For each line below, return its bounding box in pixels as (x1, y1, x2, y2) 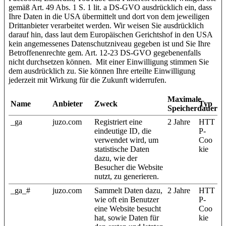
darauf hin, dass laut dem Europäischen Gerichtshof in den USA (9, 30, 212, 39)
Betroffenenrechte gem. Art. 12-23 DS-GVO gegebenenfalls (9, 48, 201, 57)
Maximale (167, 94, 201, 103)
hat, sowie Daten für (94, 213, 159, 222)
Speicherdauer (167, 103, 217, 112)
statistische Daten (94, 144, 149, 153)
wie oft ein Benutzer (94, 195, 159, 204)
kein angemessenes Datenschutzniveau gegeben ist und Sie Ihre (9, 39, 210, 48)
